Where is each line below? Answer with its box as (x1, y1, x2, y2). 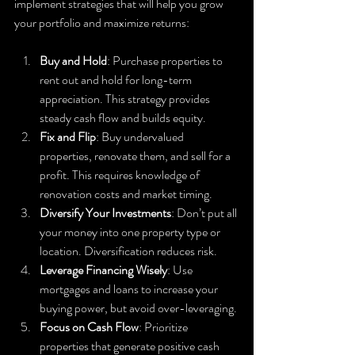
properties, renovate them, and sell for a (40, 146, 233, 165)
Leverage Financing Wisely (40, 260, 167, 279)
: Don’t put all (171, 203, 239, 222)
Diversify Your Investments (40, 203, 171, 222)
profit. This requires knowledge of (40, 165, 202, 184)
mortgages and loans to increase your (40, 279, 220, 298)
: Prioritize (139, 317, 190, 336)
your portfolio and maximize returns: (14, 13, 189, 32)
